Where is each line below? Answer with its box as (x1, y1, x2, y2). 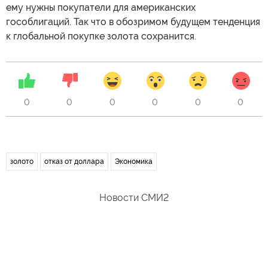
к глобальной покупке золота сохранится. (6, 31, 196, 42)
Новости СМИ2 (99, 192, 169, 203)
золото (10, 157, 33, 166)
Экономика (115, 157, 153, 166)
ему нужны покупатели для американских (6, 2, 196, 13)
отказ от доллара (44, 157, 104, 166)
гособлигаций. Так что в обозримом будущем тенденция (6, 16, 260, 28)
